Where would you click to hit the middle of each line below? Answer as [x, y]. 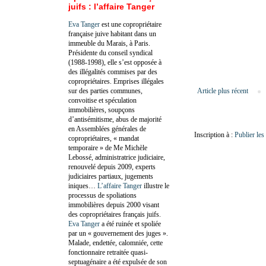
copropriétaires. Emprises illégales [116, 81]
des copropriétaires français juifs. [115, 214]
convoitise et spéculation [102, 100]
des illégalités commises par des [113, 72]
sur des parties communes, [105, 91]
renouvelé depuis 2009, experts [112, 167]
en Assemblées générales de [107, 129]
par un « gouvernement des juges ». [118, 233]
